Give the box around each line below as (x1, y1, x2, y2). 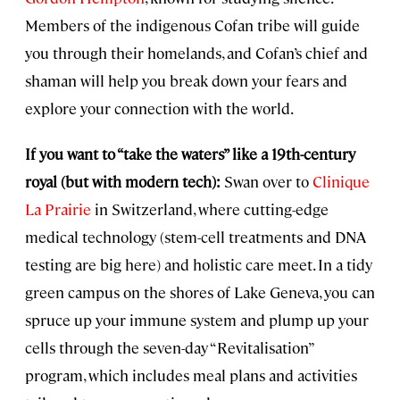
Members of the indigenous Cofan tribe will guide (25, 14, 360, 35)
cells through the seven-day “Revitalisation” (25, 337, 313, 357)
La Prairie (25, 198, 91, 219)
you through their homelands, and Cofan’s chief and (25, 42, 368, 62)
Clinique (309, 171, 370, 191)
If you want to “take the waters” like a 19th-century (25, 143, 355, 163)
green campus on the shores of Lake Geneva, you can (25, 281, 375, 302)
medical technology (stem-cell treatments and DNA (25, 226, 366, 246)
